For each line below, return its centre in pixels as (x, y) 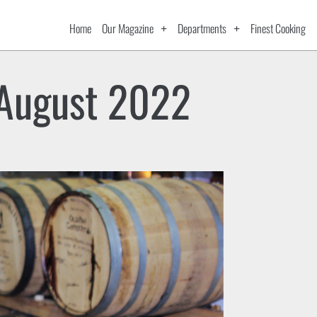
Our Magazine (128, 28)
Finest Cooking (278, 28)
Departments (202, 28)
